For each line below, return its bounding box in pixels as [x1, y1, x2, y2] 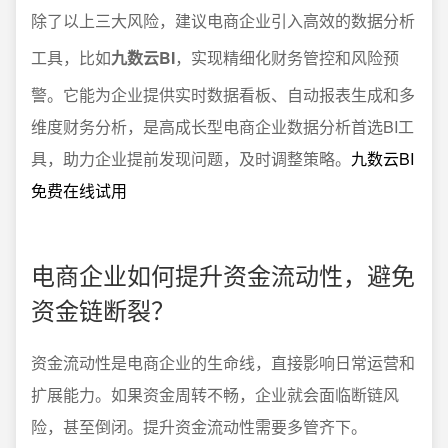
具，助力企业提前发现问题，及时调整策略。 [31, 147, 351, 170]
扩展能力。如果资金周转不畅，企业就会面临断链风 [31, 383, 399, 406]
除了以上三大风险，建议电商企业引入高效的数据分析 [31, 9, 415, 32]
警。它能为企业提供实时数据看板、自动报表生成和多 [31, 83, 415, 106]
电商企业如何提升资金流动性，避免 [31, 257, 415, 292]
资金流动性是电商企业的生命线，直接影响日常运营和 [31, 351, 415, 374]
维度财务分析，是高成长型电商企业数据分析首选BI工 [31, 115, 414, 138]
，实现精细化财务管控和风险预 [175, 46, 399, 69]
